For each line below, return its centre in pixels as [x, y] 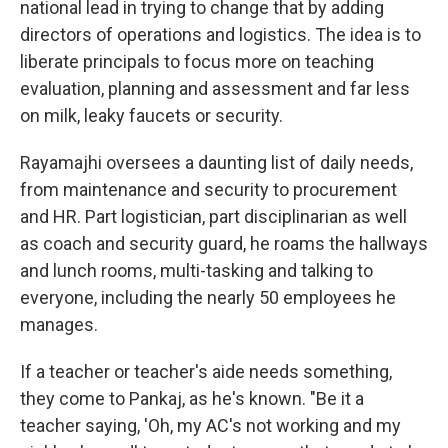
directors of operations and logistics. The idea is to [220, 34]
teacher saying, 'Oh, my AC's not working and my [210, 425]
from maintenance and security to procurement [208, 189]
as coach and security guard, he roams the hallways [224, 243]
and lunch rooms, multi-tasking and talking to [196, 270]
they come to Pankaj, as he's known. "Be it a [192, 398]
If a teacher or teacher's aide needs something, [206, 371]
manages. [59, 324]
